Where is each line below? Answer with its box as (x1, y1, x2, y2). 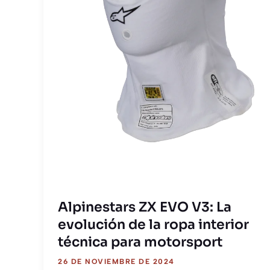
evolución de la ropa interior (58, 216, 249, 233)
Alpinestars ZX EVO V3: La (58, 199, 231, 215)
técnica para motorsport (58, 234, 222, 250)
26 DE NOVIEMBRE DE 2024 (58, 257, 175, 266)
